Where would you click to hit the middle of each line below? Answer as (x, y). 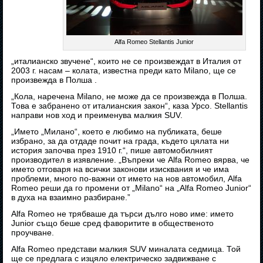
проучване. (33, 233)
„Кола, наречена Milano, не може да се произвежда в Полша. (129, 97)
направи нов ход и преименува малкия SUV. (97, 115)
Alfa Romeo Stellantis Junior (154, 42)
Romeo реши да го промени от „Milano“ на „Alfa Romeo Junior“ (131, 188)
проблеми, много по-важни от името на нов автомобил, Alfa (127, 179)
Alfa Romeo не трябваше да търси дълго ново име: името (123, 214)
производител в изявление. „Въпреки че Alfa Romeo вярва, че (131, 160)
